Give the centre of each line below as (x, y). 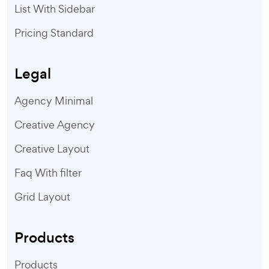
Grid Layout (42, 197)
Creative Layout (52, 149)
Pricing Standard (54, 33)
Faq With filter (48, 173)
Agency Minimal (54, 101)
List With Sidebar (55, 9)
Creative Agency (55, 125)
